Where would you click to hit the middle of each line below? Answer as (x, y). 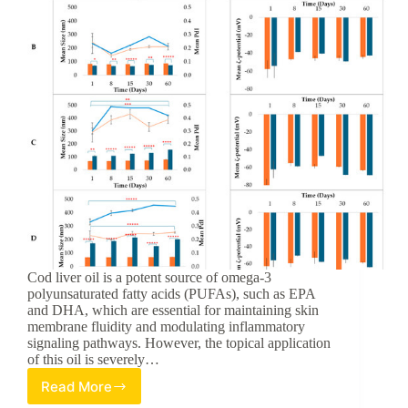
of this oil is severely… (93, 360)
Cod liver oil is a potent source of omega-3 (149, 278)
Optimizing (118, 393)
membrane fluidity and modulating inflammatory (166, 327)
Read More (76, 386)
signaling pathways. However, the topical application (179, 343)
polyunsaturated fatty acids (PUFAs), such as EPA (171, 294)
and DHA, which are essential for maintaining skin (173, 311)
